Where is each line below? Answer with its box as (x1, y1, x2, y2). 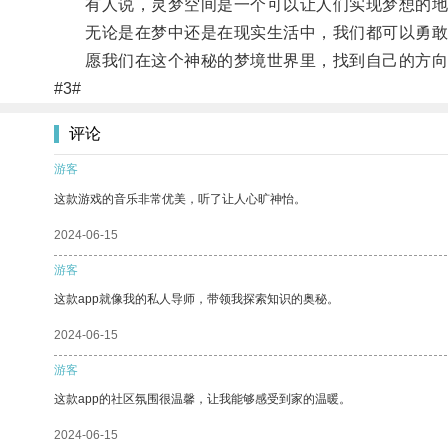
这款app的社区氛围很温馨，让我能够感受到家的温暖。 (54, 391, 351, 406)
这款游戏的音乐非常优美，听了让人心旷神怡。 (54, 191, 306, 206)
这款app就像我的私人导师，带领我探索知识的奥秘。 (54, 291, 339, 306)
